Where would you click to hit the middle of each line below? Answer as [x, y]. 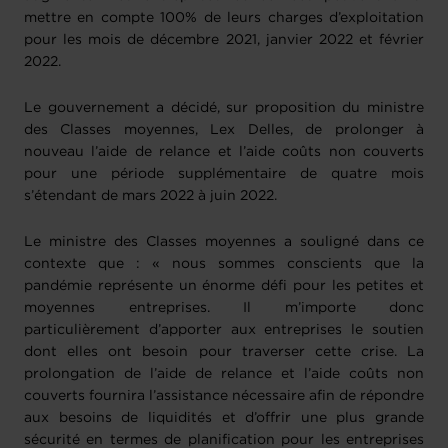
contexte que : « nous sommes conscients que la [224, 264]
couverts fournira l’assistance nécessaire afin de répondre [224, 396]
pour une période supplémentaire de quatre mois [224, 174]
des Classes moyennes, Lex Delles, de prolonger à [224, 130]
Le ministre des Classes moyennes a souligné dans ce [224, 242]
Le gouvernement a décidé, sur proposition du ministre [224, 108]
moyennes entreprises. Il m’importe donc [224, 308]
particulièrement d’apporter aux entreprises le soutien [224, 330]
